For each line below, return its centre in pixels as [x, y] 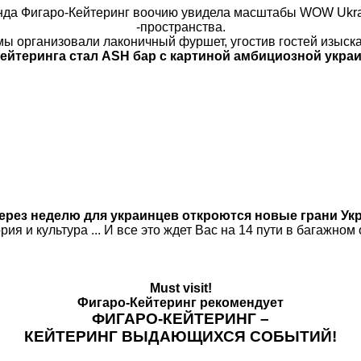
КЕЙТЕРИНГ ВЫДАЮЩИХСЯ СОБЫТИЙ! [180, 337]
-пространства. [180, 27]
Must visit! [180, 288]
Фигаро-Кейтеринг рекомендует [180, 303]
